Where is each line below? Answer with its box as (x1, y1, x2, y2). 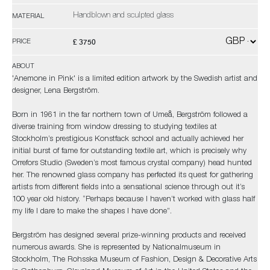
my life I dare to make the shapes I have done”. (12, 208, 172, 216)
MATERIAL (12, 13, 44, 20)
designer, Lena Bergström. (12, 87, 99, 95)
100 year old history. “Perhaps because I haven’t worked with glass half (12, 196, 255, 204)
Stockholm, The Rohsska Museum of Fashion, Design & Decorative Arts (12, 256, 257, 264)
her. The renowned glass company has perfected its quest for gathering (12, 172, 253, 180)
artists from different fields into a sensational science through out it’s (12, 184, 245, 192)
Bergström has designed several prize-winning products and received (12, 232, 246, 240)
